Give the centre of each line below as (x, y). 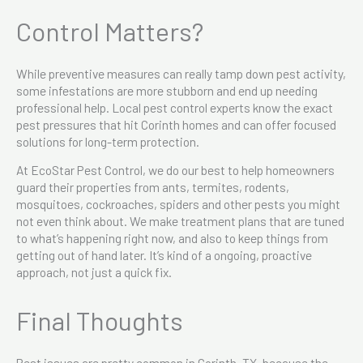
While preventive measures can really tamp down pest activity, (181, 73)
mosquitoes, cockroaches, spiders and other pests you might (178, 203)
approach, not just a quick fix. (94, 271)
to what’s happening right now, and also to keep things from (172, 237)
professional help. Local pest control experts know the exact (175, 107)
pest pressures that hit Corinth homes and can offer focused (176, 124)
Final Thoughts (100, 320)
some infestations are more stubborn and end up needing (167, 90)
